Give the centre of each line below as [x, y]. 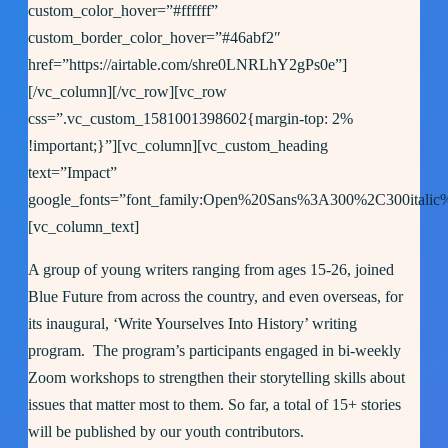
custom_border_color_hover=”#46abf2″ [154, 38]
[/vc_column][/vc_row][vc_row [127, 92]
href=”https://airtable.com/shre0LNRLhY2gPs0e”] [187, 65]
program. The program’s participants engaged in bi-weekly [214, 351]
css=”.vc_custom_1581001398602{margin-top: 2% [190, 119]
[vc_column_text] [83, 227]
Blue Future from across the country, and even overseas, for [215, 297]
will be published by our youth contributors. [168, 432]
